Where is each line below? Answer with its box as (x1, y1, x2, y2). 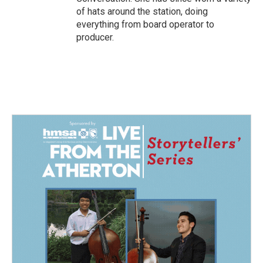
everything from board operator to (76, 18, 214, 30)
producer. (76, 31, 114, 43)
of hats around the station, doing (76, 5, 208, 17)
